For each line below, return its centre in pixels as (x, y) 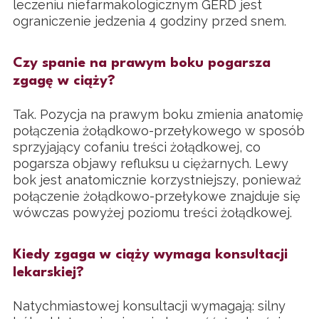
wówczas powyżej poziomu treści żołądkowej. (152, 213)
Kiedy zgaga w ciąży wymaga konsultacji (150, 255)
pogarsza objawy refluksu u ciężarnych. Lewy (151, 164)
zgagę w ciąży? (64, 82)
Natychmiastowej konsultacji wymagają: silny (149, 305)
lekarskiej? (48, 273)
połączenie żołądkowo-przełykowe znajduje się (157, 197)
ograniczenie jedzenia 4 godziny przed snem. (150, 21)
